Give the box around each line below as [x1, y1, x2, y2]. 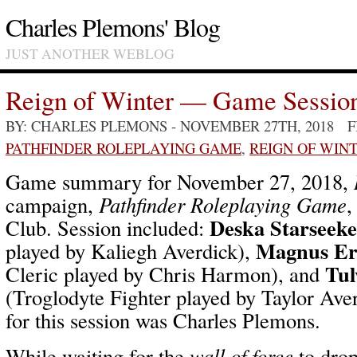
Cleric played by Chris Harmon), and [6, 260, 325, 288]
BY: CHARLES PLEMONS [6, 116, 167, 135]
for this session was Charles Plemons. [6, 306, 320, 334]
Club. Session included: [6, 214, 210, 241]
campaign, [6, 190, 99, 218]
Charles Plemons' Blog [6, 10, 220, 44]
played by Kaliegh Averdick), [6, 237, 256, 265]
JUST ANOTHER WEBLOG [6, 44, 175, 63]
